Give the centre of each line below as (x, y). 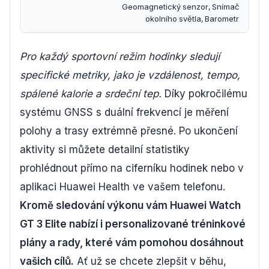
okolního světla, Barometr (192, 18)
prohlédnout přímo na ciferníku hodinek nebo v (132, 168)
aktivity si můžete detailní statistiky (105, 149)
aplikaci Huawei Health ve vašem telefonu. (122, 186)
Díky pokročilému (204, 93)
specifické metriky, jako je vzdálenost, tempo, (130, 75)
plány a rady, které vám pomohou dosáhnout (132, 242)
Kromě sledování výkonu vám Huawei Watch (130, 205)
